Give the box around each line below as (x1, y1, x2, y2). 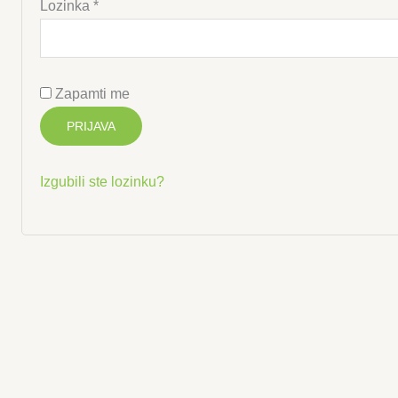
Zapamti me (55, 85, 130, 101)
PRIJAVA (67, 118, 115, 133)
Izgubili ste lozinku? (40, 173, 164, 189)
